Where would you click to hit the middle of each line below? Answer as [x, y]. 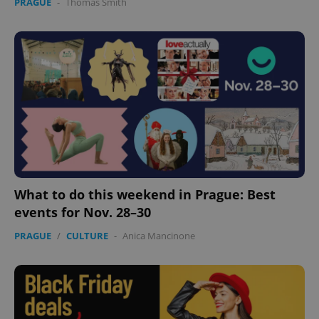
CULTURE [87, 236]
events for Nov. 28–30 [83, 213]
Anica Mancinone [159, 236]
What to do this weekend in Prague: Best [145, 195]
